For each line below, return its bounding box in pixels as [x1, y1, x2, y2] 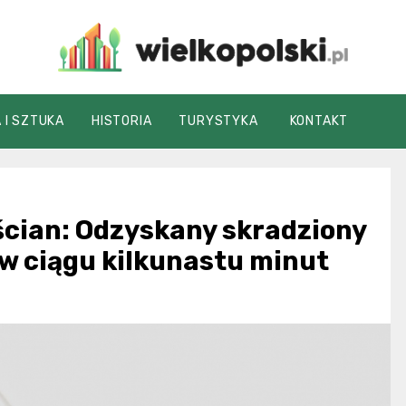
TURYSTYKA [179, 113, 258, 130]
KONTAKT [289, 113, 349, 130]
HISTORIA [92, 113, 152, 130]
